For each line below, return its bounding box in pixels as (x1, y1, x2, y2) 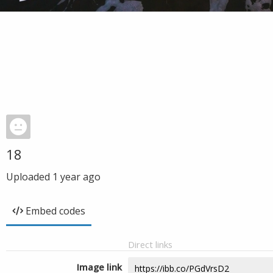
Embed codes (26, 204, 85, 218)
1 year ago (52, 170, 101, 183)
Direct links (128, 238, 172, 250)
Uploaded (6, 170, 52, 183)
